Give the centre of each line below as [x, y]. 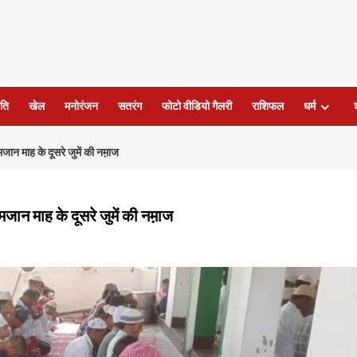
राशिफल [267, 106]
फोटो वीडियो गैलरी [196, 106]
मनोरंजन [81, 106]
